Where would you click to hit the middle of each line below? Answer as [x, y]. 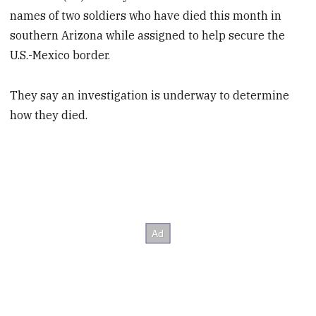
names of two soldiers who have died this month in [146, 16]
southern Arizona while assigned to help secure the [148, 36]
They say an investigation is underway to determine [150, 95]
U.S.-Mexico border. [60, 55]
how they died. [49, 115]
